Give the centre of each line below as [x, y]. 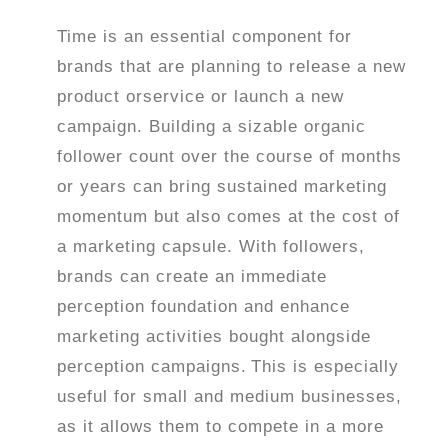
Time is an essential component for [205, 36]
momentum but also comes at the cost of [229, 216]
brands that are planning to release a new [232, 66]
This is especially [325, 366]
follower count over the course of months [230, 156]
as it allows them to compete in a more [221, 426]
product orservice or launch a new [201, 96]
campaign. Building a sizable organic [212, 126]
